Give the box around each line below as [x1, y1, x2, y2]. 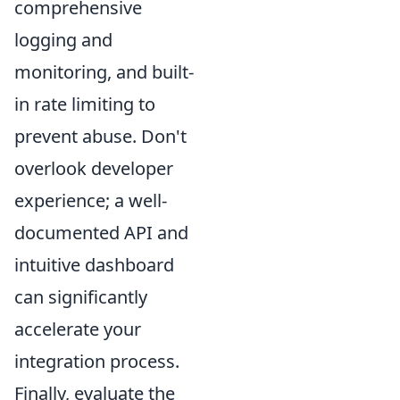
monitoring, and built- [14, 59, 194, 84]
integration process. [14, 348, 179, 373]
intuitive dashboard [14, 252, 174, 277]
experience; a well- [14, 187, 167, 212]
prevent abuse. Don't [14, 123, 187, 148]
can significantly [14, 284, 147, 309]
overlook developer [14, 155, 173, 180]
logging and [14, 27, 112, 52]
